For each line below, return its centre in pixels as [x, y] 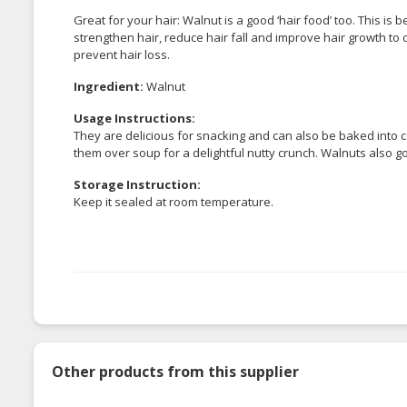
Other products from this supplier [175, 372]
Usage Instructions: [134, 119]
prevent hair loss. [122, 55]
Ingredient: [109, 87]
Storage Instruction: [137, 185]
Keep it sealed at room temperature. [175, 202]
